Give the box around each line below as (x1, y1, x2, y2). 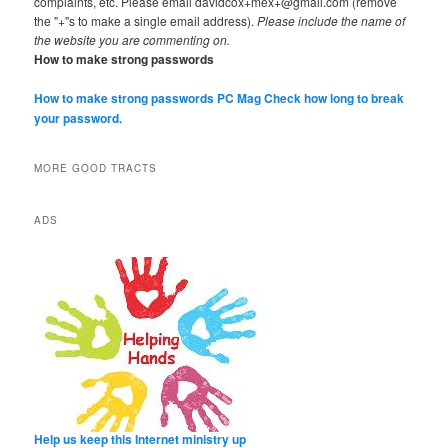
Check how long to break (264, 89, 405, 108)
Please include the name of (257, 11, 406, 29)
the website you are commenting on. (34, 30, 231, 48)
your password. (34, 109, 123, 128)
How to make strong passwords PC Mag (34, 89, 262, 108)
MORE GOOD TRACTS (34, 160, 158, 175)
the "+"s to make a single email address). (34, 11, 258, 29)
